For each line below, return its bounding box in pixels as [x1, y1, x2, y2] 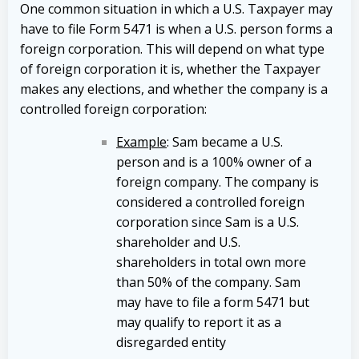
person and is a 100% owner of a [116, 152, 312, 171]
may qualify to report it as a [116, 313, 281, 331]
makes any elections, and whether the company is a [20, 79, 328, 98]
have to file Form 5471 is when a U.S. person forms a [20, 19, 333, 38]
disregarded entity [116, 333, 226, 351]
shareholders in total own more [116, 252, 306, 271]
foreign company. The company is [116, 172, 319, 191]
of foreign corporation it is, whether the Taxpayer [20, 59, 321, 78]
